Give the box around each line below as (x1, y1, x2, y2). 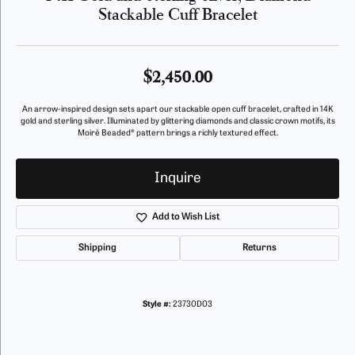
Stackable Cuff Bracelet (97, 2, 258, 24)
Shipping (78, 243, 117, 253)
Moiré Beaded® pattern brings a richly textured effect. (77, 129, 278, 138)
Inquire (155, 170, 200, 186)
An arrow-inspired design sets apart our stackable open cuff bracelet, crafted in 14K (21, 105, 334, 114)
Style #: (143, 300, 171, 309)
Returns (242, 243, 277, 253)
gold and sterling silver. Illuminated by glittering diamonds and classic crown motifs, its (20, 117, 335, 126)
